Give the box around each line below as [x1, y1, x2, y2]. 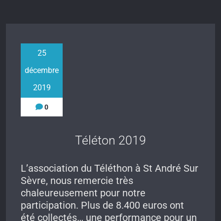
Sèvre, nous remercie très [21, 175, 133, 186]
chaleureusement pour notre [21, 187, 146, 199]
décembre [25, 66, 59, 75]
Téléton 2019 [75, 133, 146, 147]
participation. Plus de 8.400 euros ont [21, 199, 184, 211]
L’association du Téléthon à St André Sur [21, 162, 198, 174]
